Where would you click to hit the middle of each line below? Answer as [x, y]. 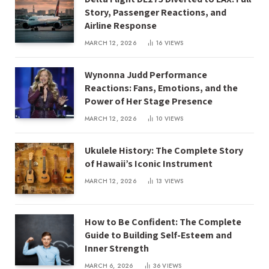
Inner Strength [117, 249]
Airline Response [121, 26]
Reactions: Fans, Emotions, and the [161, 88]
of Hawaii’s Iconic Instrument [149, 164]
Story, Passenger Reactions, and [156, 13]
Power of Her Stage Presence [149, 101]
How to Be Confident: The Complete [163, 222]
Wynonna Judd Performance [146, 75]
